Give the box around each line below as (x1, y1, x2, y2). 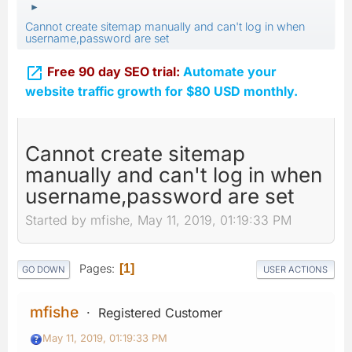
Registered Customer (98, 304, 222, 321)
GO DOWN (22, 263, 65, 275)
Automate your (183, 64, 277, 79)
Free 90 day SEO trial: (47, 64, 183, 79)
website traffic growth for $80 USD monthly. (25, 82, 298, 99)
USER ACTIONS (263, 263, 328, 275)
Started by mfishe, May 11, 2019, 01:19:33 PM (25, 212, 291, 229)
